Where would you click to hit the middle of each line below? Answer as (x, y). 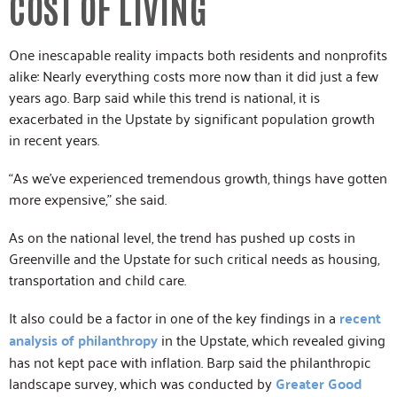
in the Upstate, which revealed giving (273, 340)
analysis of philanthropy (83, 340)
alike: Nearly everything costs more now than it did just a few (194, 75)
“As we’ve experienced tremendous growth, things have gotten (198, 177)
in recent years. (54, 139)
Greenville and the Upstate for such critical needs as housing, (194, 257)
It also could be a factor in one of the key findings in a (172, 318)
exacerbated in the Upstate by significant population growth (192, 117)
